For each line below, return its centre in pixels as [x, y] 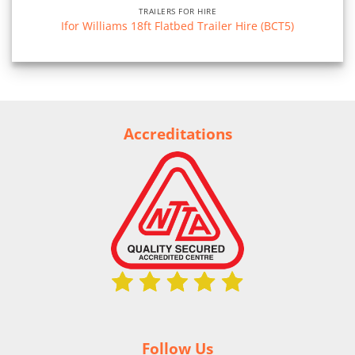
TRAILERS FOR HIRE [177, 11]
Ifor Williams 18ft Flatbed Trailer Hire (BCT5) [177, 25]
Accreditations [177, 134]
